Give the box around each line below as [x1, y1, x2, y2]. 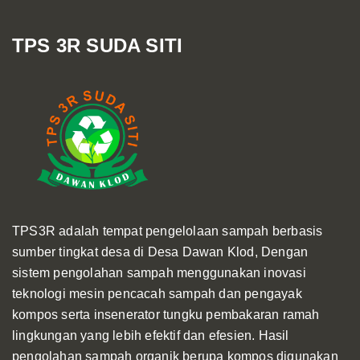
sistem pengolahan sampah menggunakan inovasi [12, 265, 306, 280]
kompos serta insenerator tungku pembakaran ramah [12, 307, 320, 321]
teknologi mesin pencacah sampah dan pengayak [12, 286, 302, 301]
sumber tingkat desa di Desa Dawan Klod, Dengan [12, 244, 309, 259]
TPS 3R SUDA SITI [12, 34, 183, 56]
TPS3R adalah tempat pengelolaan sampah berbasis [12, 223, 323, 238]
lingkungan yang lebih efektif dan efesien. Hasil [12, 328, 289, 342]
